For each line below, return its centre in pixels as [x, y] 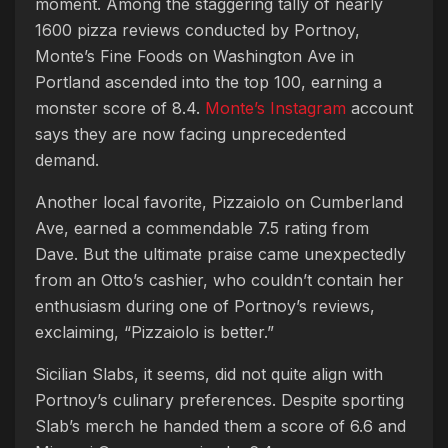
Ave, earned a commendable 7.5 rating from [202, 228]
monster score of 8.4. [120, 108]
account [379, 108]
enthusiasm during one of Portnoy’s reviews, [205, 306]
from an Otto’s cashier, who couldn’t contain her [219, 280]
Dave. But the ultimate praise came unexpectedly [220, 254]
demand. [67, 160]
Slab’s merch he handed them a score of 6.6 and [220, 426]
